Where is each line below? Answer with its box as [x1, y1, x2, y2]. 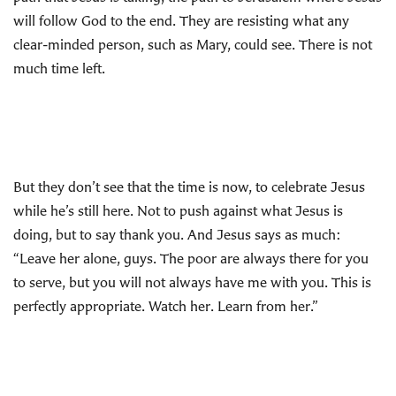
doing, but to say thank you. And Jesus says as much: [13, 225, 341, 243]
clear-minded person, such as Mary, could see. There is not [13, 35, 372, 53]
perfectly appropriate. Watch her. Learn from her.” [13, 297, 318, 315]
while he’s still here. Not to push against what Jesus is [13, 202, 343, 219]
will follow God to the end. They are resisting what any [13, 11, 349, 29]
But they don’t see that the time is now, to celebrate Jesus [13, 178, 365, 195]
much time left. [13, 59, 105, 77]
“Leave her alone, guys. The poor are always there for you [13, 249, 369, 267]
